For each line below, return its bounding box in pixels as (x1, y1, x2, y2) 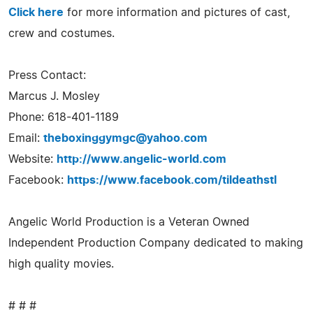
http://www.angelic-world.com (57, 153, 226, 165)
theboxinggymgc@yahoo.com (43, 132, 208, 144)
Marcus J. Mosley (8, 90, 100, 102)
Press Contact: (8, 69, 86, 81)
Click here (8, 6, 64, 18)
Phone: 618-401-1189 (8, 111, 119, 123)
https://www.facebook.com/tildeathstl (67, 174, 277, 186)
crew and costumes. (8, 27, 115, 39)
